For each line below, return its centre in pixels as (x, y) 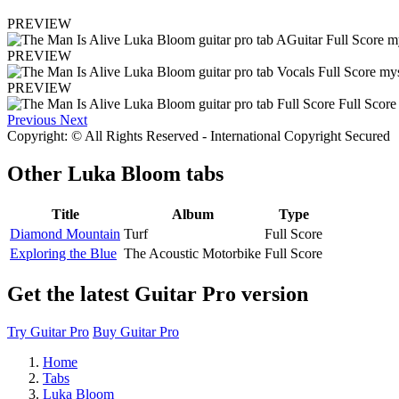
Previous (32, 120)
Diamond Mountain (65, 233)
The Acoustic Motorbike (192, 253)
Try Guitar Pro (48, 331)
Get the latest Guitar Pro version (158, 293)
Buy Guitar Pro (136, 331)
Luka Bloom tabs (146, 174)
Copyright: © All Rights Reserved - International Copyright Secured (199, 136)
